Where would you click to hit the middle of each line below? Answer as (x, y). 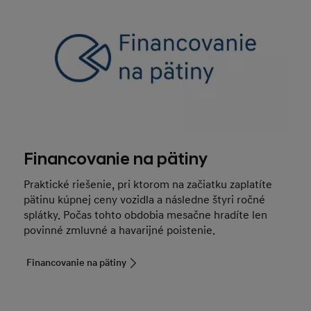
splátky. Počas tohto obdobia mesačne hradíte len (146, 215)
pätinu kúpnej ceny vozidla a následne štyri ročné (145, 200)
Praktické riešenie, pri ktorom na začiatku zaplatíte (148, 184)
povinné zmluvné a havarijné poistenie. (120, 230)
